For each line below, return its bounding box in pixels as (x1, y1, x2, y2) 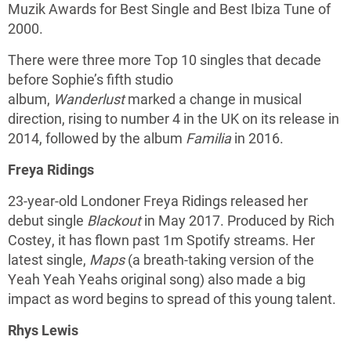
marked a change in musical (125, 89, 302, 108)
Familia (186, 128, 231, 147)
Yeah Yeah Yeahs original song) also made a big (8, 270, 306, 288)
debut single (8, 211, 87, 230)
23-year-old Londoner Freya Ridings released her (8, 191, 308, 210)
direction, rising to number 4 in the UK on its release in (8, 109, 339, 128)
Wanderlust (53, 89, 125, 108)
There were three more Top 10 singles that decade (8, 50, 321, 69)
